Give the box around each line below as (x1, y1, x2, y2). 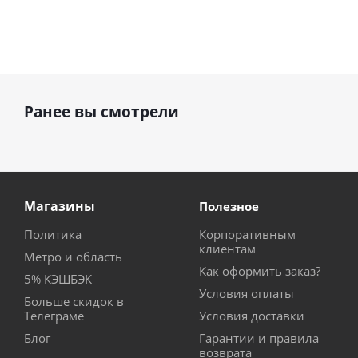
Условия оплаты (199, 285, 294, 302)
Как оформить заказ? (199, 263, 320, 280)
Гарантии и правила (199, 330, 319, 347)
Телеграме (24, 308, 84, 324)
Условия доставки (199, 308, 304, 324)
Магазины (24, 197, 95, 216)
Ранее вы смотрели (24, 101, 179, 123)
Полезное (199, 198, 259, 215)
